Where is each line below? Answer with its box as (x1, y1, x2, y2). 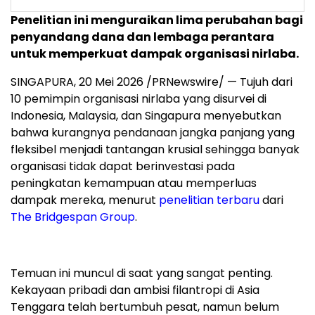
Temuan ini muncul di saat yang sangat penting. (11, 265, 273, 282)
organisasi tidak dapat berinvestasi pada (11, 158, 235, 175)
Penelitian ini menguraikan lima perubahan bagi (11, 12, 303, 29)
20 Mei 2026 (79, 74, 143, 91)
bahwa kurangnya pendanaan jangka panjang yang (11, 124, 295, 141)
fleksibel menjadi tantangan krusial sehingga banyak (11, 141, 300, 158)
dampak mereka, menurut (11, 192, 159, 209)
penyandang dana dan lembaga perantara (11, 29, 274, 46)
